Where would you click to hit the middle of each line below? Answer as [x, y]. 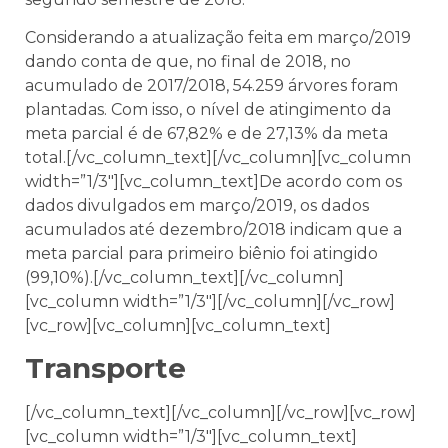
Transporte [105, 368]
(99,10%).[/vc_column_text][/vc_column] [184, 278]
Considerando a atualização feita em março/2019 [218, 38]
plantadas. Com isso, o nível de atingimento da [208, 110]
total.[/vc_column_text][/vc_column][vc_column [218, 158]
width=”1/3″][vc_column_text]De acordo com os [213, 182]
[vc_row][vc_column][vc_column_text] [178, 326]
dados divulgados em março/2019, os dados [197, 206]
